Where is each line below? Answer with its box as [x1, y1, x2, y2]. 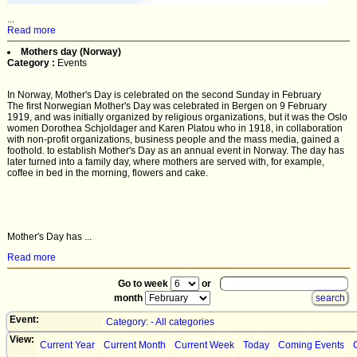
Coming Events [278, 339, 344, 351]
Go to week [118, 278, 171, 289]
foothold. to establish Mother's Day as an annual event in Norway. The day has [7, 145, 344, 156]
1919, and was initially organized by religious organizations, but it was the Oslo [7, 112, 347, 123]
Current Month [104, 339, 166, 351]
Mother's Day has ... [7, 231, 92, 242]
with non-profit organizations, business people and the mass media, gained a [7, 134, 339, 145]
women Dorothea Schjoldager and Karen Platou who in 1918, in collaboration [7, 123, 343, 134]
